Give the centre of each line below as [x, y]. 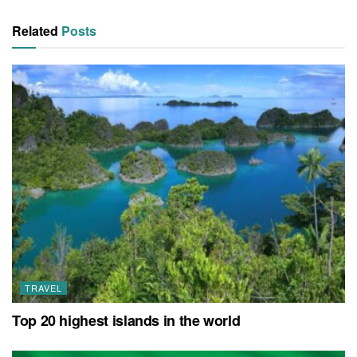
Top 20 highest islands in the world [126, 320]
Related [35, 30]
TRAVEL [43, 287]
